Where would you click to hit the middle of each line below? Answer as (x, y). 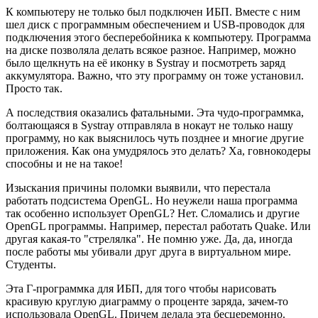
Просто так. (34, 88)
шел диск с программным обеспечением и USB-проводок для (155, 24)
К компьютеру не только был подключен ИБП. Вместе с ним (153, 11)
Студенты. (31, 264)
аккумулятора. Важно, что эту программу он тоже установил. (155, 75)
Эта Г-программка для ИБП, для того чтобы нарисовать (141, 288)
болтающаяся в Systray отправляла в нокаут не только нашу (149, 125)
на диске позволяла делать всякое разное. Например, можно (151, 50)
